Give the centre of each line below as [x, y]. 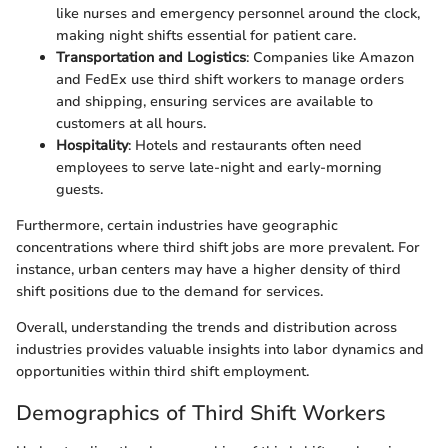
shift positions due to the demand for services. [169, 291]
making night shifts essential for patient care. [206, 35]
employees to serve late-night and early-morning [219, 167]
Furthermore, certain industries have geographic [177, 225]
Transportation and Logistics [151, 57]
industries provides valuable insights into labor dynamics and [220, 349]
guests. [79, 189]
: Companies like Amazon [330, 57]
